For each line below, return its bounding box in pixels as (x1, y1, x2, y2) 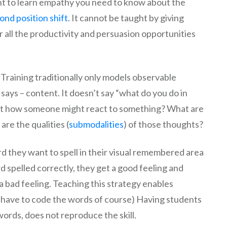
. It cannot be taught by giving (68, 12, 184, 23)
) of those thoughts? (124, 119, 203, 130)
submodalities (69, 119, 124, 130)
